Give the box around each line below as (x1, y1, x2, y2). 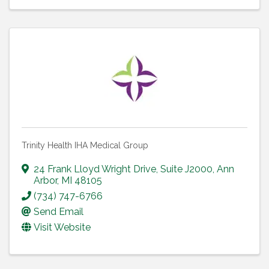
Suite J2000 (160, 163, 213, 175)
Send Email (34, 206, 83, 218)
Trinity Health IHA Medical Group (22, 141, 148, 151)
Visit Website (34, 222, 91, 234)
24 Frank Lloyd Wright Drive (34, 163, 156, 175)
